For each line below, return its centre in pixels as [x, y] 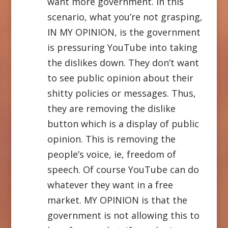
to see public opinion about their [120, 78]
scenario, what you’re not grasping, [125, 17]
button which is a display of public [123, 123]
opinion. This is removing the [111, 139]
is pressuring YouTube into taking [122, 47]
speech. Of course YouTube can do [123, 169]
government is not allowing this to [123, 215]
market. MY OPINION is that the [117, 200]
